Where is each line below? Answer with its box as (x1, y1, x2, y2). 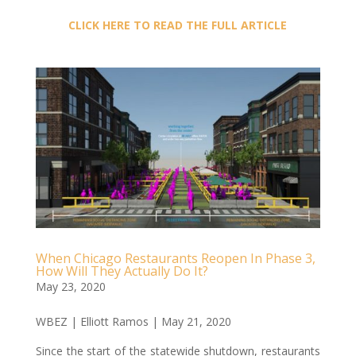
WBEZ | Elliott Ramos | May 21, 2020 (35, 313, 231, 329)
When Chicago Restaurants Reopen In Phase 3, (35, 249, 315, 267)
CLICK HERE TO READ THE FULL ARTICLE (68, 17, 288, 33)
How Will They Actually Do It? (35, 261, 208, 280)
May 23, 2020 (35, 278, 106, 294)
